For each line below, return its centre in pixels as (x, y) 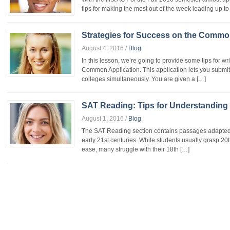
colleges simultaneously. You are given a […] (144, 79)
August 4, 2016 (103, 48)
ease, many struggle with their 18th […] (136, 149)
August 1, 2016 (103, 119)
